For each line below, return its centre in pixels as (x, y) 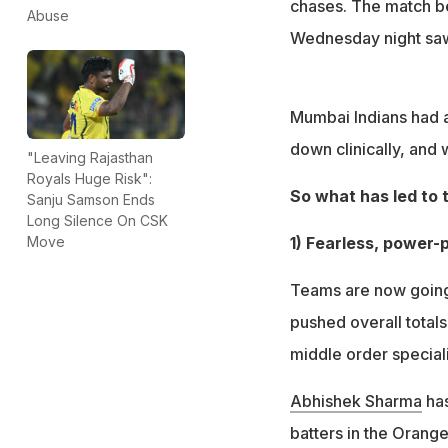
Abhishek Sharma (355, 400)
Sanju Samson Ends (91, 199)
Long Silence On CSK (97, 220)
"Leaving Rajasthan (90, 157)
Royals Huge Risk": (89, 178)
